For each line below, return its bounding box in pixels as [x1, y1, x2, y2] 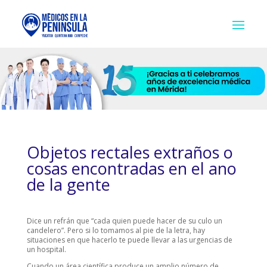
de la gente [26, 173, 110, 196]
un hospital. [26, 244, 66, 255]
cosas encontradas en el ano [26, 157, 237, 180]
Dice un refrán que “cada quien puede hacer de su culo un [26, 216, 222, 226]
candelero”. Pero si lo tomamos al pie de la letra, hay [26, 225, 205, 236]
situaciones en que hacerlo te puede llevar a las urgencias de [26, 235, 232, 246]
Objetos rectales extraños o [26, 141, 233, 164]
